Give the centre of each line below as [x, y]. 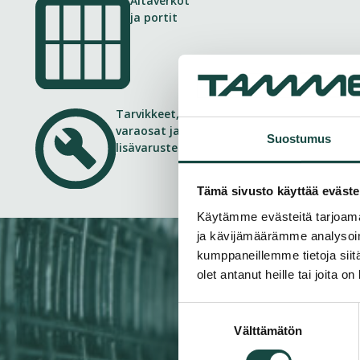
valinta [195, 331]
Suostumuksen [218, 312]
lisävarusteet [152, 148]
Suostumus [299, 138]
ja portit [153, 17]
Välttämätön [268, 330]
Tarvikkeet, [147, 114]
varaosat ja [147, 131]
